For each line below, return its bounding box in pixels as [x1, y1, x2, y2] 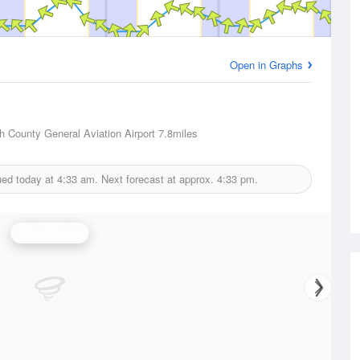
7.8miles [155, 125, 198, 141]
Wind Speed [21, 225, 79, 240]
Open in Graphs [230, 57, 303, 72]
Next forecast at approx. [98, 171, 217, 186]
